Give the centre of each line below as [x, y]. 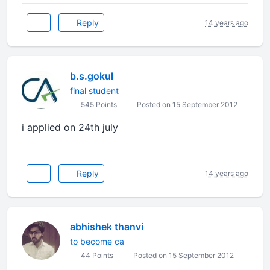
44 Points [96, 255]
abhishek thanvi [107, 227]
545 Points [98, 105]
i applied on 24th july [70, 127]
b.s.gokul [92, 76]
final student [94, 91]
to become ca [97, 241]
